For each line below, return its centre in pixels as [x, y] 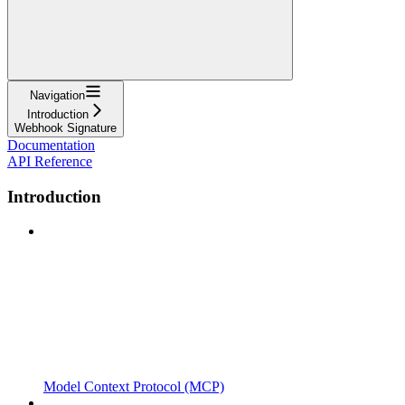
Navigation [57, 95]
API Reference [50, 161]
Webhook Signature [66, 127]
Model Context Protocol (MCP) [134, 387]
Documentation [51, 145]
